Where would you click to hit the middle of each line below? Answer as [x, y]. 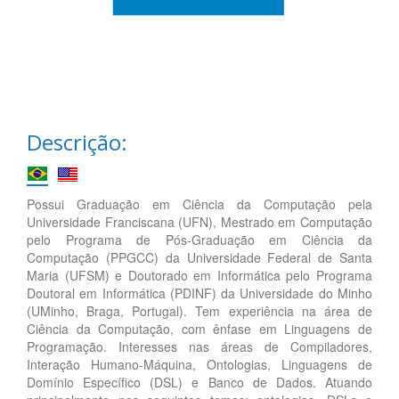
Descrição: [77, 142]
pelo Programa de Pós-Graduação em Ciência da [199, 239]
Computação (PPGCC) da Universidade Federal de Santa [199, 257]
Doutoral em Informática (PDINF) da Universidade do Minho [199, 293]
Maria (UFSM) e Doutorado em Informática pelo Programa [199, 275]
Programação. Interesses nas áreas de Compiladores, [199, 346]
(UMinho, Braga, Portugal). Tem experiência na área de [199, 310]
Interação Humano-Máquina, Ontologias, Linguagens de [199, 364]
